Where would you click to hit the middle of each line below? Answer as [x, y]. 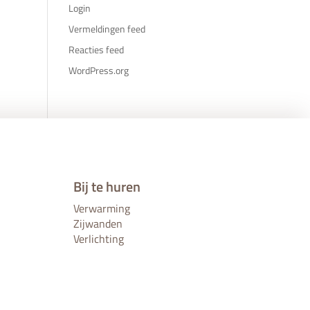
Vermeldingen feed [107, 28]
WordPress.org [98, 70]
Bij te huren [107, 187]
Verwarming [101, 209]
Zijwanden [98, 224]
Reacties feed [96, 49]
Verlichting [98, 239]
